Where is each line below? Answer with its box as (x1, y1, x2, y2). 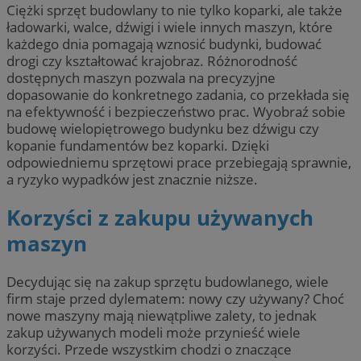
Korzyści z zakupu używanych (6, 202, 313, 232)
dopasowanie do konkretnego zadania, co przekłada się (6, 85, 350, 104)
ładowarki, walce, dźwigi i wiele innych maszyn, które (6, 17, 333, 36)
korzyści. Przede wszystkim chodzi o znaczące (6, 340, 292, 359)
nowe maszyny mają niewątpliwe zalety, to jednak (6, 306, 317, 326)
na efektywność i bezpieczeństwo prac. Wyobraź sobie (6, 102, 346, 121)
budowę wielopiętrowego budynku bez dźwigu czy (6, 118, 319, 138)
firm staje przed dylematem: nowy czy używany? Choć (6, 289, 344, 309)
